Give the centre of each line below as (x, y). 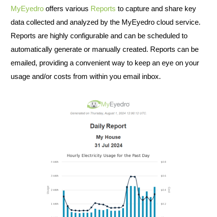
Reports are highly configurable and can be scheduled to (99, 36)
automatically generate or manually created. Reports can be (105, 49)
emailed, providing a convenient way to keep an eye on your (105, 63)
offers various (67, 8)
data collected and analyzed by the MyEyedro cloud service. (106, 22)
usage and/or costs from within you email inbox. (86, 76)
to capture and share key (156, 8)
